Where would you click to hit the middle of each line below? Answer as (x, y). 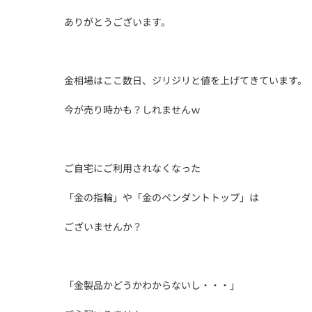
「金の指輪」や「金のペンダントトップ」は (162, 197)
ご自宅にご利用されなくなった (132, 168)
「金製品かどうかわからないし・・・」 (152, 285)
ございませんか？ (103, 226)
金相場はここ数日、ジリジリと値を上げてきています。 (186, 80)
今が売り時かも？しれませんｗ (132, 109)
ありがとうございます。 (117, 22)
